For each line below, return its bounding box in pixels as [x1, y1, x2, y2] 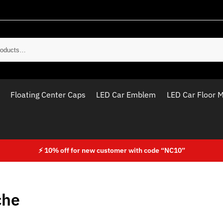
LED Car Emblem [96, 90, 156, 100]
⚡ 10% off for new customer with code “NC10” [38, 146, 185, 155]
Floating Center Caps [10, 90, 86, 100]
